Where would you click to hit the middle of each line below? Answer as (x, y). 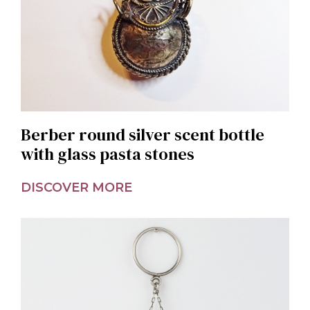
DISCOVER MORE (76, 187)
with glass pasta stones (108, 154)
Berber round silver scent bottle (143, 134)
